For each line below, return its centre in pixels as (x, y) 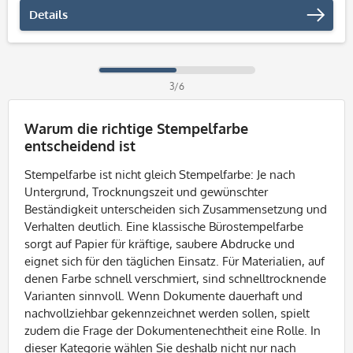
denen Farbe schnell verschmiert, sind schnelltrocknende (175, 279)
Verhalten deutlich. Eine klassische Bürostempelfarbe (164, 227)
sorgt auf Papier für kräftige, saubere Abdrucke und (160, 244)
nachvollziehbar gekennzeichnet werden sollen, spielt (167, 313)
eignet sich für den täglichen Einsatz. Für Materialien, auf (175, 261)
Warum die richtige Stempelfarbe (136, 128)
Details (48, 15)
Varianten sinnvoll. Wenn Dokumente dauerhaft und (163, 296)
